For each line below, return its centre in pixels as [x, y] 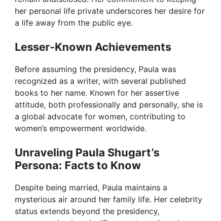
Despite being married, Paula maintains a [91, 188]
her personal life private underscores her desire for [110, 11]
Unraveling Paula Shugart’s [87, 153]
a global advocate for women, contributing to [100, 117]
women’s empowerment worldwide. [81, 129]
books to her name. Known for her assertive [97, 93]
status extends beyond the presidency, [87, 211]
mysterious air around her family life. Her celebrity [109, 200]
